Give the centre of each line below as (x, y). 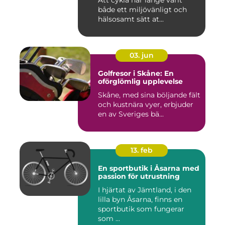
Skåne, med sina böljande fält (149, 95)
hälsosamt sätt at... (131, 19)
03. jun (142, 55)
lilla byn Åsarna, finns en (140, 200)
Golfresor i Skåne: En (136, 74)
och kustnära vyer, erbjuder (146, 105)
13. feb (142, 150)
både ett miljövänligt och (142, 10)
